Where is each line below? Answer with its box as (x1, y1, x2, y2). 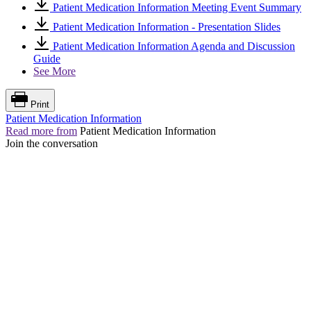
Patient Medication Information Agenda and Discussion (50, 40, 295, 53)
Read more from (6, 125, 77, 137)
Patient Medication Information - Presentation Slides (50, 21, 280, 33)
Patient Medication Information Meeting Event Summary (50, 1, 301, 14)
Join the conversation (6, 137, 98, 150)
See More (33, 65, 76, 78)
